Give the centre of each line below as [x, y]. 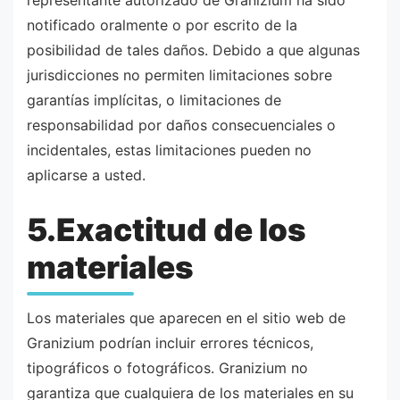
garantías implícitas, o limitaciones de [154, 100]
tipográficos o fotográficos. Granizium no [167, 368]
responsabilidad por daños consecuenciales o [181, 125]
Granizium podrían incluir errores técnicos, [170, 343]
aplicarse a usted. [86, 175]
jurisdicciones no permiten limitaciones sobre [179, 75]
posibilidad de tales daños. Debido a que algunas [193, 50]
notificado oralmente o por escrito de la [162, 25]
